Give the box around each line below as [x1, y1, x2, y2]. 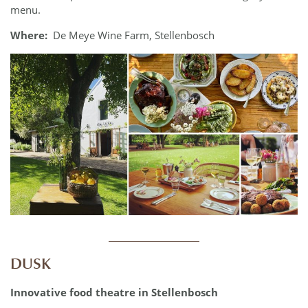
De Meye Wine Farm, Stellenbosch [53, 28, 214, 43]
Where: [10, 28, 47, 43]
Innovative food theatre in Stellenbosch [10, 285, 218, 299]
